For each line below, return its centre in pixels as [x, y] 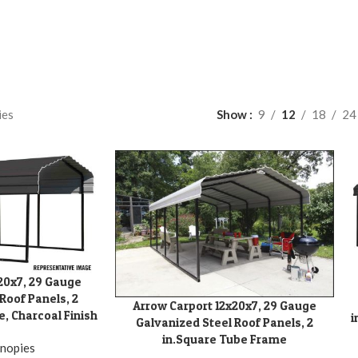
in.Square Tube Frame [224, 339]
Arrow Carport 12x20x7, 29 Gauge [224, 305]
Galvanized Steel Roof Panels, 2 [224, 322]
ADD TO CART [151, 305]
